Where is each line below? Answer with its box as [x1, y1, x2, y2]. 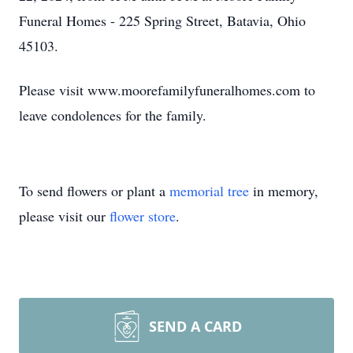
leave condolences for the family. [19, 106, 211, 124]
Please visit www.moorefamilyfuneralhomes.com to [19, 80, 315, 99]
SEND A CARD [149, 317, 242, 336]
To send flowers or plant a [19, 181, 169, 200]
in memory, [249, 181, 318, 200]
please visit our [19, 206, 110, 225]
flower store [110, 206, 176, 225]
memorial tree [169, 181, 249, 200]
